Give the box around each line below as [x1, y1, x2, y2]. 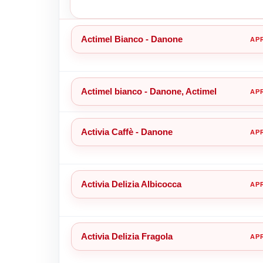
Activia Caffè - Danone [80, 126, 173, 137]
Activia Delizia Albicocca [80, 178, 181, 189]
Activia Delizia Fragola [80, 231, 173, 241]
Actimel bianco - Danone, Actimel [80, 86, 217, 96]
